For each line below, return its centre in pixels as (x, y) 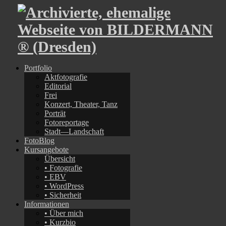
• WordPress (64, 186)
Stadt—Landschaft (74, 131)
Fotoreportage (67, 122)
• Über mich (64, 213)
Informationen (47, 204)
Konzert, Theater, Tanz (81, 104)
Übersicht (60, 159)
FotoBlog (39, 140)
